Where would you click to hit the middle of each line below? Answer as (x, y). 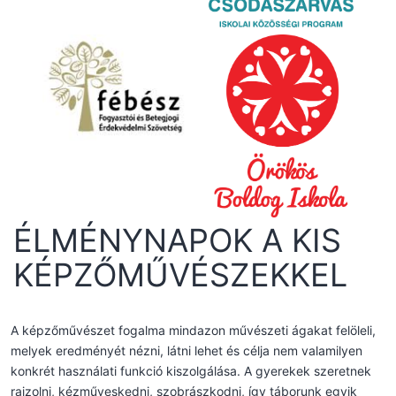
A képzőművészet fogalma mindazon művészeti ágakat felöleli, (193, 330)
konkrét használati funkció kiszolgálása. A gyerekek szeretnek (191, 370)
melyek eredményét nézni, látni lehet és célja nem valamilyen (187, 350)
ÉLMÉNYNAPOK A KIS (177, 240)
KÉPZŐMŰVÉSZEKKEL (180, 274)
